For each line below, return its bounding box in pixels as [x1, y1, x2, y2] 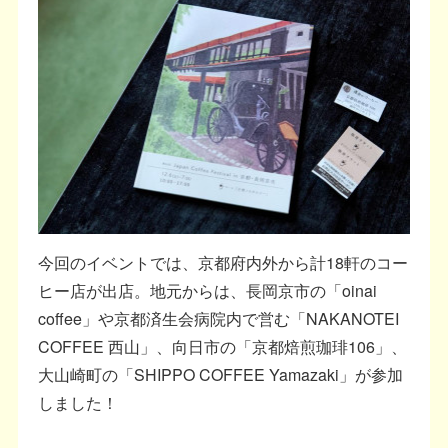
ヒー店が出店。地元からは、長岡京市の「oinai [38, 279, 378, 303]
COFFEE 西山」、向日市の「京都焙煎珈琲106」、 [38, 335, 408, 359]
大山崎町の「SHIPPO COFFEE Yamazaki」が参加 [38, 363, 404, 387]
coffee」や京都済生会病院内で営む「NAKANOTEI [38, 307, 400, 331]
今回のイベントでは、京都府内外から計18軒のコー [38, 251, 409, 275]
